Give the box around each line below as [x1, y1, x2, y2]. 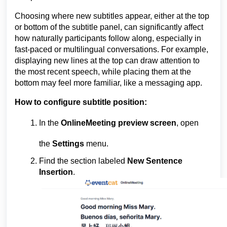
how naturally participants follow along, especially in [15, 34, 201, 43]
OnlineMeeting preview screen [61, 119, 176, 127]
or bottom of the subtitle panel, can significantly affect [15, 23, 203, 31]
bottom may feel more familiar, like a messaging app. [15, 79, 202, 87]
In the [39, 119, 61, 127]
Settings [52, 139, 84, 148]
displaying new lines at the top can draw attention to [15, 56, 200, 65]
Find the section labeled [39, 157, 127, 165]
